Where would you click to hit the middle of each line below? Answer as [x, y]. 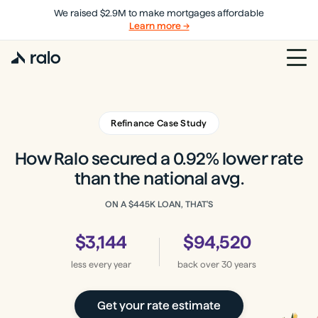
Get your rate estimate [159, 306]
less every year [101, 264]
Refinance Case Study [159, 123]
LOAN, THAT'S [184, 204]
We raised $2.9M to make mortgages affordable [159, 13]
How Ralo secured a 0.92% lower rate [159, 159]
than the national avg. [159, 179]
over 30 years [229, 264]
